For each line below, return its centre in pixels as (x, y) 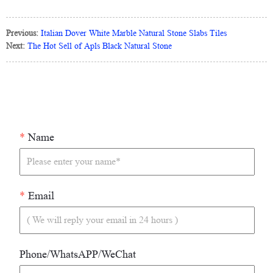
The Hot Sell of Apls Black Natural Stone (100, 45)
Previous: (22, 33)
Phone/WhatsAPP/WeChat (78, 254)
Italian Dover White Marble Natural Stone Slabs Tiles (134, 33)
